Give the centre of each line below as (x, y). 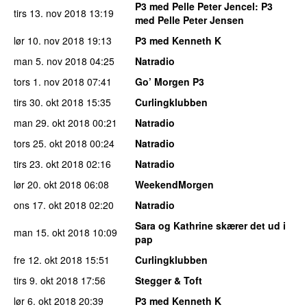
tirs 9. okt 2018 (46, 281)
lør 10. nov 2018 (49, 41)
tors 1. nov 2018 (49, 82)
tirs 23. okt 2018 (49, 164)
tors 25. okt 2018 (50, 144)
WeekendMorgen (174, 185)
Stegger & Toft (169, 281)
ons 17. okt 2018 (50, 205)
